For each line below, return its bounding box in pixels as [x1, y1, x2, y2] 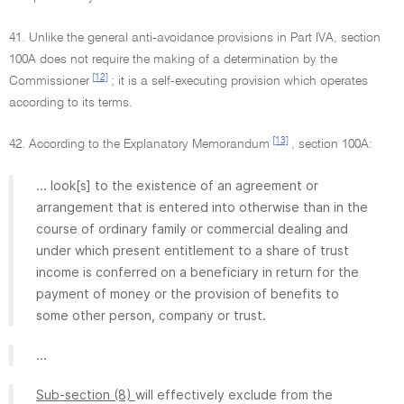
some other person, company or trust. [36, 308, 266, 323]
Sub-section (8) [36, 387, 135, 402]
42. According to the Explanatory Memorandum [9, 138, 270, 151]
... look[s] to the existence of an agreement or [36, 178, 318, 193]
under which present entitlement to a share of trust [36, 243, 349, 258]
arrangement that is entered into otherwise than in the [36, 199, 368, 215]
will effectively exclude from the [135, 387, 333, 402]
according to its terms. [9, 96, 133, 109]
